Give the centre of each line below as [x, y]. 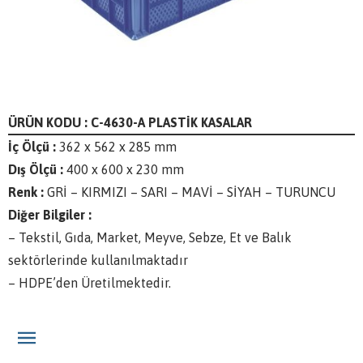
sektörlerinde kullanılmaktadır [98, 260]
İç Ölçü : [32, 146]
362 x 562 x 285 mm [116, 146]
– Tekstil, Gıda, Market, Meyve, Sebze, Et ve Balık [150, 237]
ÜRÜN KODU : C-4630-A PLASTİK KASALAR [130, 122]
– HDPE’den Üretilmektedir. [90, 282]
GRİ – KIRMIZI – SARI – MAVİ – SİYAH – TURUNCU [191, 192]
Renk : [28, 192]
